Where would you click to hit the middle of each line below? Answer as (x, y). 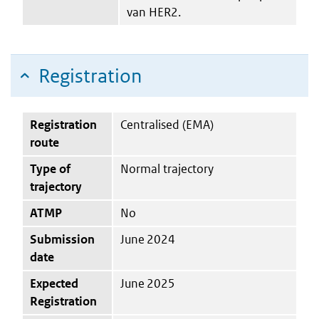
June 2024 (148, 239)
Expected (54, 283)
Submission (62, 239)
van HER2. (154, 12)
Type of (50, 168)
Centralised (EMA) (167, 124)
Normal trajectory (167, 168)
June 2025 (148, 283)
